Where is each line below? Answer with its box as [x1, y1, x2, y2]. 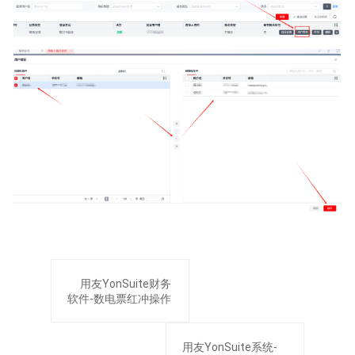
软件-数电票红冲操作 [67, 292, 172, 305]
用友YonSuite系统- [182, 340, 278, 353]
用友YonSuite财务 [80, 277, 172, 290]
